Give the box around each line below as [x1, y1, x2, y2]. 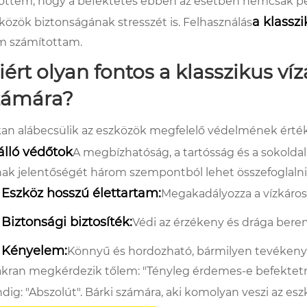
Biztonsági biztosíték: [1, 214, 132, 230]
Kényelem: [1, 243, 67, 258]
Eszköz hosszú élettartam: [1, 185, 161, 201]
